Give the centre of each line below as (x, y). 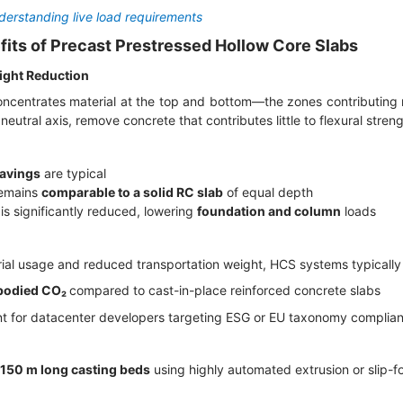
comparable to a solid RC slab (132, 193)
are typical (75, 174)
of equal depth (268, 193)
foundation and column (269, 211)
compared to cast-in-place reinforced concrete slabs (227, 291)
